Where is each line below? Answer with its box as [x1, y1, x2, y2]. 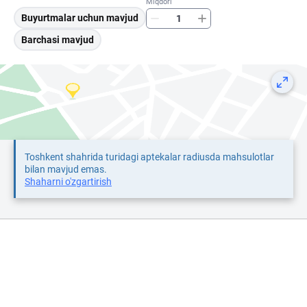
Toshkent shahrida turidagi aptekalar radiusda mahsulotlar [25, 151, 274, 163]
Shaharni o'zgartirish [25, 176, 112, 188]
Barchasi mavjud [21, 34, 94, 46]
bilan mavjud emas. [25, 164, 107, 175]
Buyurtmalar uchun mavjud [21, 12, 138, 24]
